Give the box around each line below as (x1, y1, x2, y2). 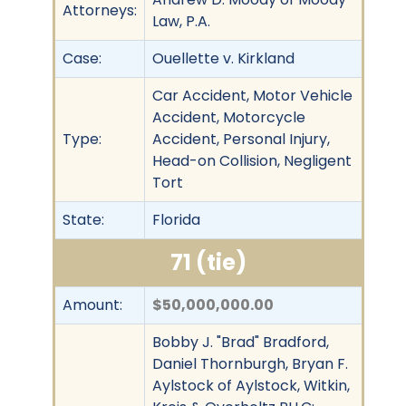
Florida (152, 208, 200, 230)
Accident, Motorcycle (152, 106, 305, 128)
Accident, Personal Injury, (152, 128, 330, 150)
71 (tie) (170, 246, 246, 277)
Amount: (63, 294, 122, 315)
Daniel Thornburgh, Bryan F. (152, 353, 348, 374)
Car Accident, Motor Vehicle (152, 84, 353, 106)
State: (63, 208, 104, 230)
